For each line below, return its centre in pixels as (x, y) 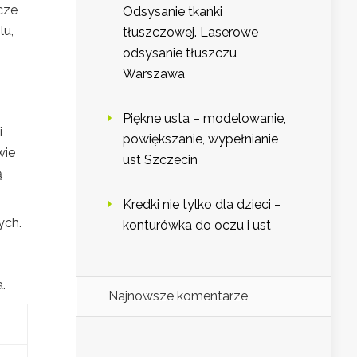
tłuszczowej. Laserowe (190, 33)
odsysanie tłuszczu (180, 53)
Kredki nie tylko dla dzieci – (202, 205)
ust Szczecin (160, 160)
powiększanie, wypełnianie (200, 139)
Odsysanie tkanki (173, 12)
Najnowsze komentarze (178, 296)
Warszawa (154, 74)
